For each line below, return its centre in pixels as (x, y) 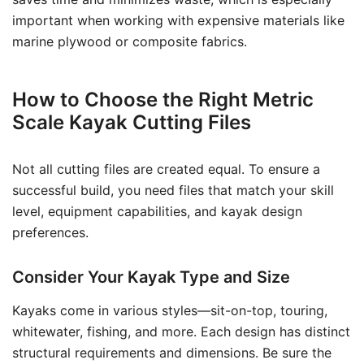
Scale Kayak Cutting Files (132, 122)
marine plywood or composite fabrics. (130, 41)
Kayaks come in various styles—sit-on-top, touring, (170, 310)
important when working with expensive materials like (178, 20)
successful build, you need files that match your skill (173, 190)
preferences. (50, 232)
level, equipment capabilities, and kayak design (157, 211)
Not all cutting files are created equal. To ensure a (166, 169)
